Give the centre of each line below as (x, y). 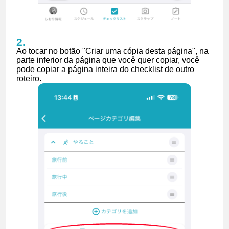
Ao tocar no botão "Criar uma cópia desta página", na (112, 51)
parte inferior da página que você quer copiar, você (108, 60)
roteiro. (29, 78)
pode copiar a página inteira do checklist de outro (105, 69)
